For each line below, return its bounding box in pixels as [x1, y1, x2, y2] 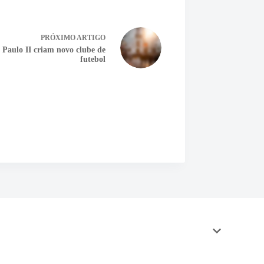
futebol [80, 54, 105, 64]
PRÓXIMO [40, 33, 77, 42]
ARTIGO [76, 33, 105, 42]
